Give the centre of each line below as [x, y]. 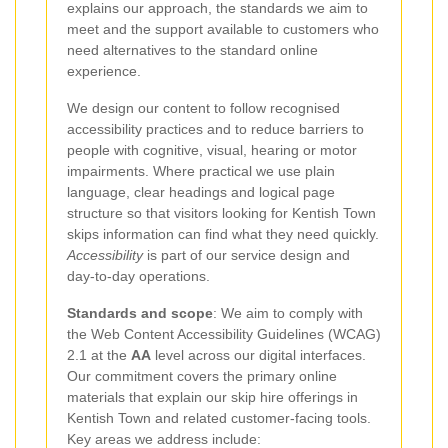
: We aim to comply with [288, 313]
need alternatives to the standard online [192, 50]
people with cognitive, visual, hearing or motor [212, 150]
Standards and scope [140, 313]
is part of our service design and [246, 255]
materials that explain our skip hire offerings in [212, 397]
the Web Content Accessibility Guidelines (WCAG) [224, 334]
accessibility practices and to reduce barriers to [215, 129]
